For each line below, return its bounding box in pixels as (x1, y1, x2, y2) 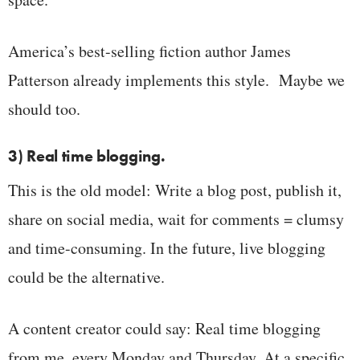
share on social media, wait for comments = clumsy (8, 207, 344, 230)
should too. (8, 97, 80, 120)
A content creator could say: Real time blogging (8, 317, 321, 339)
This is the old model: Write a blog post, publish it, (8, 178, 342, 201)
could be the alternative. (8, 265, 165, 288)
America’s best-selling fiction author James (8, 39, 291, 62)
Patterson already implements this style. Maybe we (8, 68, 345, 91)
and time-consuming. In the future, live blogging (8, 236, 325, 259)
